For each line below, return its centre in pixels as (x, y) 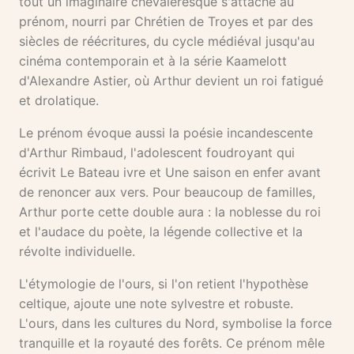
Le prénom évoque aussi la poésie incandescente (166, 133)
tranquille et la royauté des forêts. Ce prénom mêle (172, 343)
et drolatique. (59, 101)
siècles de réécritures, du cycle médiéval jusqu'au (167, 41)
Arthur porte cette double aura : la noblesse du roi (170, 212)
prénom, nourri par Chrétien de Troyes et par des (166, 22)
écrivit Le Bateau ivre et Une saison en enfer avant (170, 173)
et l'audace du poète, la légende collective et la (161, 232)
